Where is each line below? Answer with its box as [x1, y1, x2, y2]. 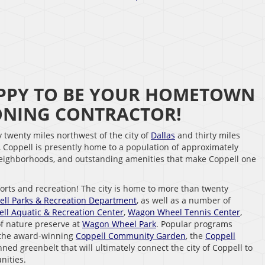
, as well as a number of [137, 195, 231, 206]
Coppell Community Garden [76, 230, 186, 242]
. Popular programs [156, 218, 232, 230]
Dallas [151, 130, 175, 141]
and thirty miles [175, 130, 240, 141]
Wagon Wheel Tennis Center [128, 206, 240, 218]
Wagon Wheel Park [82, 218, 156, 230]
